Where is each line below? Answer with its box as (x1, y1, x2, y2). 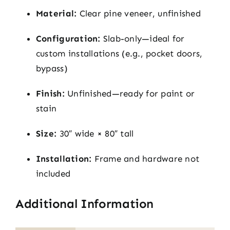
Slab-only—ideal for (100, 33, 185, 44)
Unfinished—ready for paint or (64, 88, 195, 99)
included (35, 168, 71, 179)
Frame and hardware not (91, 153, 200, 164)
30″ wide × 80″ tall (56, 128, 134, 139)
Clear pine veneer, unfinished (76, 8, 201, 18)
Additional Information (15, 196, 154, 211)
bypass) (35, 63, 68, 73)
